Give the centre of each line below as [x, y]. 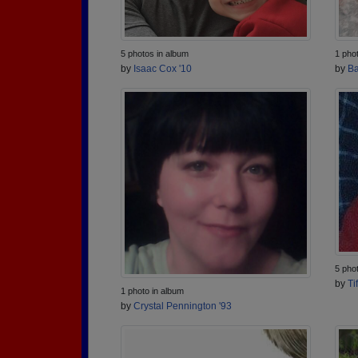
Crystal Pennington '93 [183, 306]
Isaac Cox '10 [163, 69]
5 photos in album [155, 54]
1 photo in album [152, 291]
